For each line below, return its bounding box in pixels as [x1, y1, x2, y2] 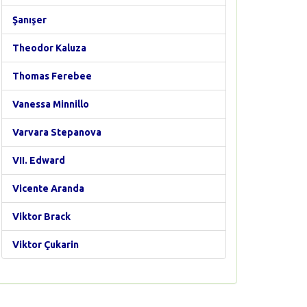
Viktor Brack [12, 211, 71, 222]
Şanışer [12, 14, 47, 25]
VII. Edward [12, 155, 65, 166]
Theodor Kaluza [12, 42, 86, 53]
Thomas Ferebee [12, 71, 92, 82]
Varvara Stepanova [12, 127, 101, 138]
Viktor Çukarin [12, 239, 79, 250]
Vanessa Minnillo [12, 99, 89, 110]
